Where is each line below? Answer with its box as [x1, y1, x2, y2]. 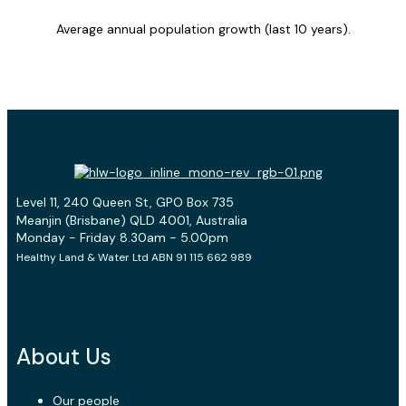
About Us [16, 343, 111, 372]
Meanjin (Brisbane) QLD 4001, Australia [16, 212, 247, 229]
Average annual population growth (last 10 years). [55, 21, 351, 38]
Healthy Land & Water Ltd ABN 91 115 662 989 [16, 250, 252, 266]
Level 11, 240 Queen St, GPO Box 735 [16, 194, 234, 211]
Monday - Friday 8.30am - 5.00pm [16, 229, 228, 246]
